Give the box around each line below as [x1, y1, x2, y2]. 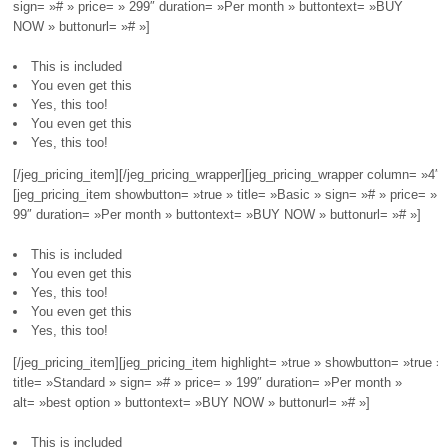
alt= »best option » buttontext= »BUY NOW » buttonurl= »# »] [12, 395, 370, 411]
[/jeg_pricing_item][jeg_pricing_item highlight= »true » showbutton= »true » [12, 355, 443, 371]
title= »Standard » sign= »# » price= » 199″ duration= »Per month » [12, 375, 402, 391]
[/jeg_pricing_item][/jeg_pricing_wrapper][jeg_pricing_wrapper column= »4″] [12, 167, 444, 183]
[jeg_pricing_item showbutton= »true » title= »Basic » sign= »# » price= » [12, 187, 437, 203]
